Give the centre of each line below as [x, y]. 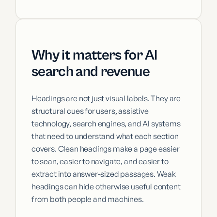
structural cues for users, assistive [90, 111]
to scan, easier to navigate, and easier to [100, 161]
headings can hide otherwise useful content [106, 186]
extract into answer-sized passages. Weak [104, 174]
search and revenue [91, 71]
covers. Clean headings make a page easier [106, 148]
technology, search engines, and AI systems [106, 123]
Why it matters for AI [94, 55]
